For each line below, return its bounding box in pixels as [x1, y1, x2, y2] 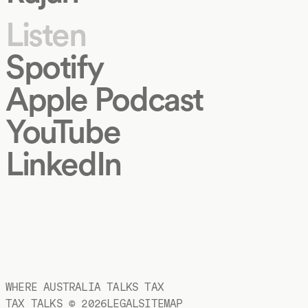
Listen [5, 14, 86, 54]
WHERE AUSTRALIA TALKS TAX [5, 280, 164, 294]
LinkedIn [5, 143, 121, 184]
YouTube [5, 111, 120, 151]
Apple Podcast [5, 78, 203, 119]
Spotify [5, 46, 103, 87]
